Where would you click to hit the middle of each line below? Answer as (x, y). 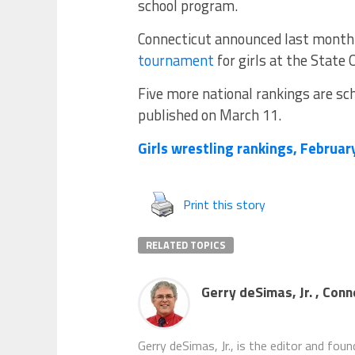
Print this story (224, 204)
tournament (176, 60)
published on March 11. (210, 115)
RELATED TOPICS (186, 245)
